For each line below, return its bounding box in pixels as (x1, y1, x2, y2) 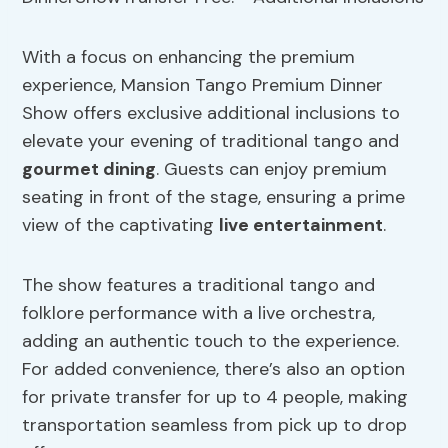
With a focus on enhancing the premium (22, 45, 356, 70)
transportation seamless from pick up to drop (22, 413, 408, 438)
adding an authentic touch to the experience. (22, 329, 400, 354)
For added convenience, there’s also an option (22, 357, 406, 382)
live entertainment (219, 213, 384, 238)
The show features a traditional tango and (22, 273, 376, 298)
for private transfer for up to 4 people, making (22, 385, 409, 410)
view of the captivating (22, 213, 220, 238)
